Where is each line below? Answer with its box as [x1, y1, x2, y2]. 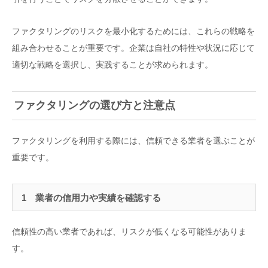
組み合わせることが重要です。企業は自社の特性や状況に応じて [12, 43, 255, 53]
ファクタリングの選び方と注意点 [13, 99, 175, 112]
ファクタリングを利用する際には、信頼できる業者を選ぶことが [12, 135, 255, 145]
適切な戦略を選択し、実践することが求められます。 [12, 60, 213, 70]
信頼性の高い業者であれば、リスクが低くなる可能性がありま [12, 227, 246, 237]
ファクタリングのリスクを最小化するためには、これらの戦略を [12, 26, 255, 36]
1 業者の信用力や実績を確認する [22, 192, 161, 203]
